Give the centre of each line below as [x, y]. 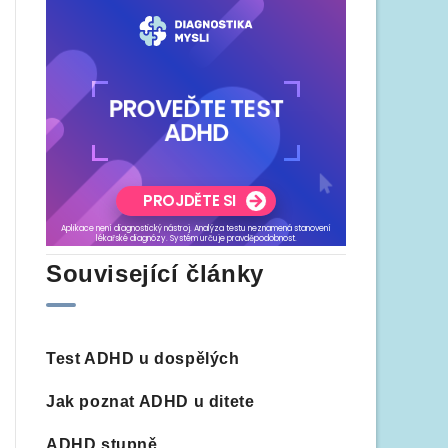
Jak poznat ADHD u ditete [150, 401]
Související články [155, 273]
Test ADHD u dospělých [143, 358]
